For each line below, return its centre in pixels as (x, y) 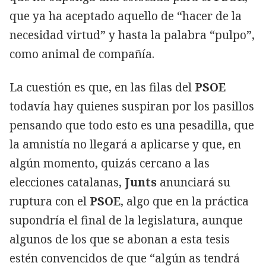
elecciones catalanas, (66, 182)
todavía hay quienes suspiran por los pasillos (132, 106)
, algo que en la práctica (185, 201)
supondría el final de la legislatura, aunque (126, 220)
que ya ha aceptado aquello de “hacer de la (126, 16)
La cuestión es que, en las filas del (102, 87)
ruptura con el (50, 201)
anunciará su (194, 182)
